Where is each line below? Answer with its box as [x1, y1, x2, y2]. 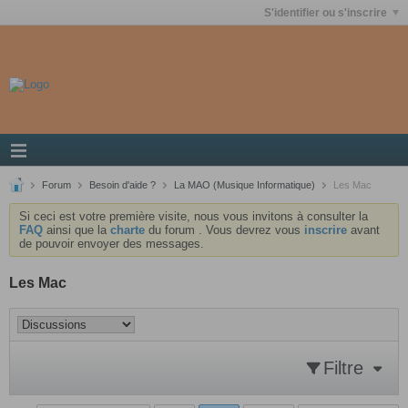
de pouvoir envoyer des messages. [19, 237, 204, 250]
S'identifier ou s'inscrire [264, 5, 387, 19]
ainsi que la [43, 223, 110, 237]
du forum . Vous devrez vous [145, 223, 304, 237]
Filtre [323, 358, 363, 378]
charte [110, 223, 145, 237]
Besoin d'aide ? [89, 179, 156, 190]
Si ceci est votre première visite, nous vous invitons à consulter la [19, 209, 368, 223]
